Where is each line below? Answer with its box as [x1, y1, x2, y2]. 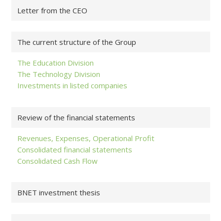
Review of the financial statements [17, 112, 135, 122]
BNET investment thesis [17, 187, 100, 198]
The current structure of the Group [17, 37, 136, 47]
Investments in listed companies [17, 80, 127, 91]
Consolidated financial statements [17, 144, 132, 154]
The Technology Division [17, 69, 100, 79]
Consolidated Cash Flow [17, 155, 98, 166]
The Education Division [17, 58, 94, 68]
